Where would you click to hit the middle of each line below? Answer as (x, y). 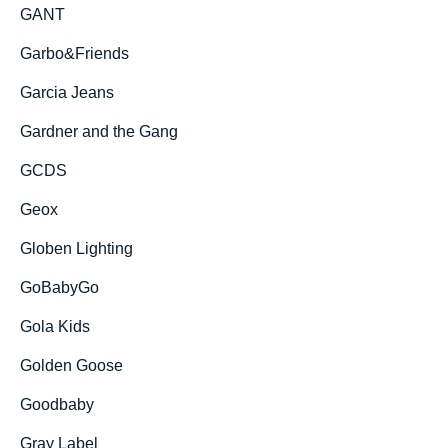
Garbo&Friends (74, 53)
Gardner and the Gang (99, 131)
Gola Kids (55, 326)
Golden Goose (71, 365)
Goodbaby (57, 404)
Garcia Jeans (67, 92)
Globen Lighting (76, 248)
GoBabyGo (59, 287)
